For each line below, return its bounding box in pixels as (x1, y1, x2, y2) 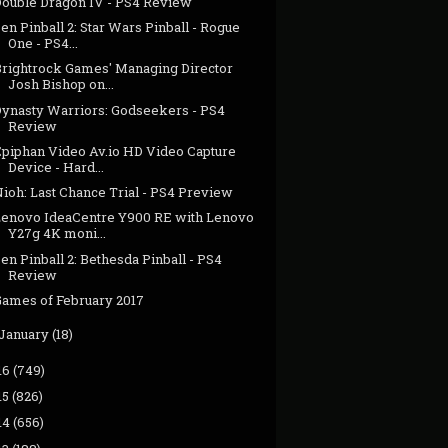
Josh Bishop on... (8, 75, 115, 94)
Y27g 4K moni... (8, 224, 107, 243)
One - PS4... (8, 34, 79, 53)
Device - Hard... (8, 157, 105, 176)
